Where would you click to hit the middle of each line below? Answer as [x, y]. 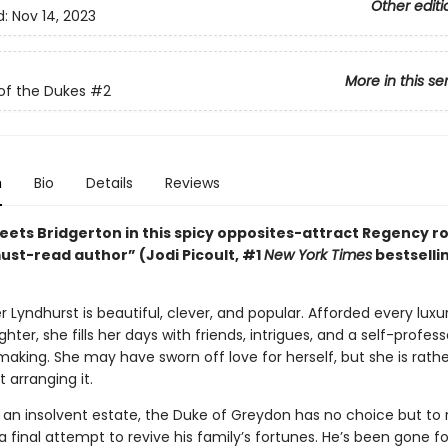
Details [109, 183]
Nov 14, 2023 [53, 16]
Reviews [192, 183]
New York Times [317, 255]
